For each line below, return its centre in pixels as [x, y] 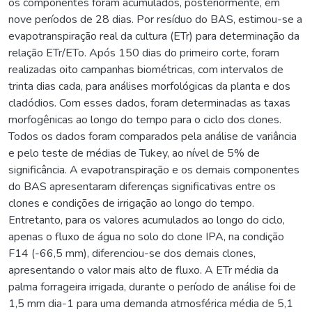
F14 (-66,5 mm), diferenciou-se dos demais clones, [132, 253]
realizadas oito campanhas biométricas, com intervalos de [146, 69]
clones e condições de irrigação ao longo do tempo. [131, 203]
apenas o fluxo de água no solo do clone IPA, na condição [146, 236]
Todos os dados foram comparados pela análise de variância [153, 136]
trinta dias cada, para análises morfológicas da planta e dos [149, 86]
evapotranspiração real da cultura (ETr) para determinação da [154, 36]
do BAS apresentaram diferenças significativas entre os [142, 186]
